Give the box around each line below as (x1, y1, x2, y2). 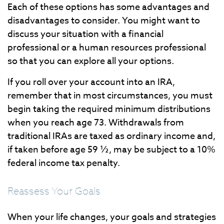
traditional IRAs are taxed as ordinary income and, (7, 129, 215, 143)
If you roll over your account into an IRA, (7, 75, 175, 89)
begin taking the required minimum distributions (7, 102, 210, 116)
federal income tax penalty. (7, 156, 120, 170)
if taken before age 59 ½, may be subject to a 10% (7, 143, 215, 157)
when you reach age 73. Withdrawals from (7, 116, 184, 130)
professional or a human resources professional (7, 41, 206, 55)
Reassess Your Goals (7, 183, 100, 197)
